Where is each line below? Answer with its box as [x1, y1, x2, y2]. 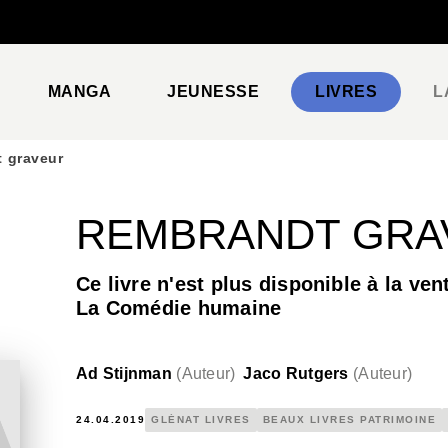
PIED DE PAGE [38, 26, 141, 42]
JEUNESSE [167, 83, 260, 100]
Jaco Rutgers [243, 365, 349, 382]
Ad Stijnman [76, 365, 172, 382]
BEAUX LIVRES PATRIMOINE [262, 414, 436, 425]
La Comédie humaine [76, 297, 282, 319]
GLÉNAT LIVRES [151, 414, 251, 425]
